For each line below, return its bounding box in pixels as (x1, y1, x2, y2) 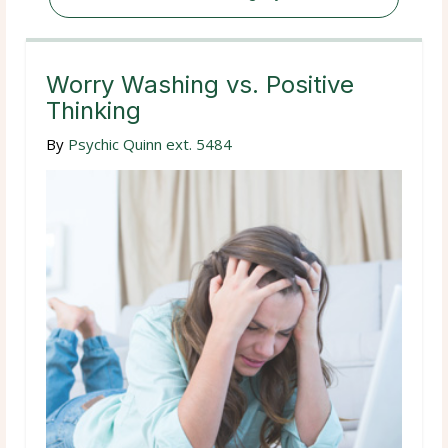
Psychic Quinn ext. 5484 (68, 133, 232, 154)
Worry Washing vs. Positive (46, 69, 354, 99)
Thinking (46, 95, 141, 125)
